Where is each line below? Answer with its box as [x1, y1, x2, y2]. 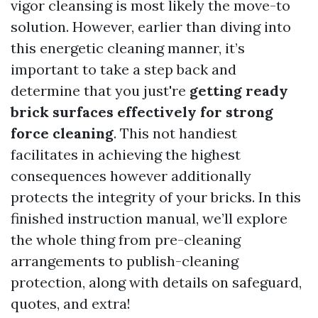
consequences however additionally [11, 167, 251, 185]
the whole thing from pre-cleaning [11, 231, 241, 248]
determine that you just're [11, 82, 190, 99]
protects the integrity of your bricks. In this [11, 188, 301, 206]
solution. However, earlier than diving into [11, 18, 291, 35]
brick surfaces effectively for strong [11, 103, 273, 121]
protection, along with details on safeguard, [11, 273, 302, 291]
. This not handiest [114, 124, 237, 142]
